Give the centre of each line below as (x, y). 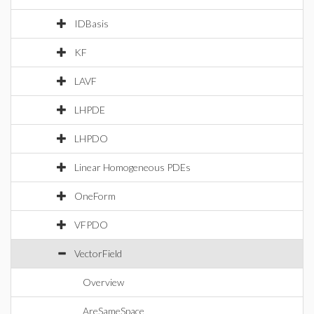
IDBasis (91, 23)
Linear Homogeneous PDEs (132, 167)
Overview (103, 282)
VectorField (98, 253)
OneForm (95, 196)
